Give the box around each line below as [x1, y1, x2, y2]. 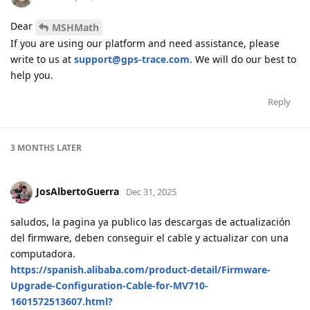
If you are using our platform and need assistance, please [10, 36, 280, 50]
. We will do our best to [190, 52, 296, 66]
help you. [10, 68, 53, 82]
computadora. [10, 246, 75, 260]
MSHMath [52, 20, 99, 34]
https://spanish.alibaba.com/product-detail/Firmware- [10, 262, 271, 276]
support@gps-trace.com [74, 52, 190, 66]
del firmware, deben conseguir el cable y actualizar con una [10, 230, 289, 244]
